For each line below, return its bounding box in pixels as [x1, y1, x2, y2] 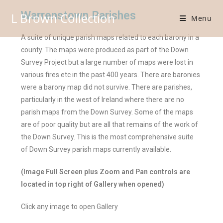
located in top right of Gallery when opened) [21, 180, 165, 188]
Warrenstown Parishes [21, 9, 136, 22]
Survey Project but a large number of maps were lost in [21, 58, 194, 66]
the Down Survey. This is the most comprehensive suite [21, 133, 194, 141]
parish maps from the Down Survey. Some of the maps [21, 108, 194, 116]
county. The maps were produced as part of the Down [21, 46, 189, 54]
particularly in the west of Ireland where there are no [21, 96, 185, 104]
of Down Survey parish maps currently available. [21, 145, 172, 153]
